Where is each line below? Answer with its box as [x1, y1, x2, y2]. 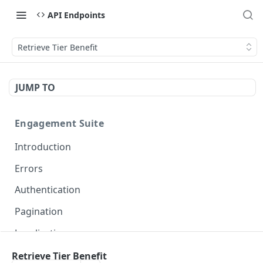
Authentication [15, 183, 80, 197]
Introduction [15, 140, 71, 153]
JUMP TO [15, 81, 55, 94]
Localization [15, 226, 68, 240]
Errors [15, 161, 43, 175]
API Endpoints [48, 9, 105, 21]
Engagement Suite [15, 117, 104, 130]
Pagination [15, 205, 63, 218]
